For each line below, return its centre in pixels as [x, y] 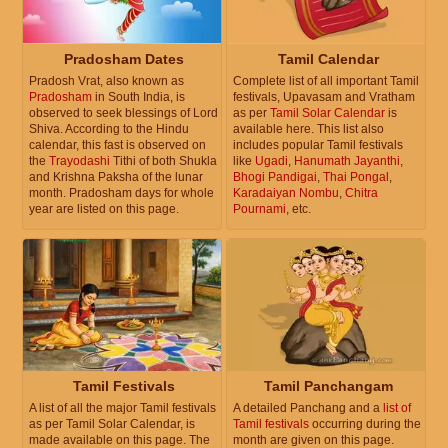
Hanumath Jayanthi [347, 160]
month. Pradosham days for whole [121, 192]
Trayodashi [79, 160]
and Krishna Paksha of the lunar [116, 176]
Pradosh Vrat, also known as [106, 80]
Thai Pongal [356, 176]
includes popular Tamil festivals [318, 144]
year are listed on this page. [104, 208]
